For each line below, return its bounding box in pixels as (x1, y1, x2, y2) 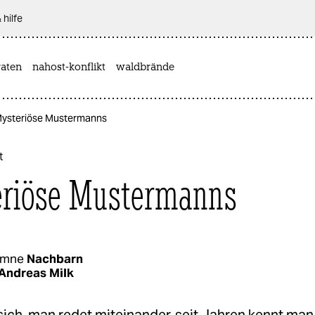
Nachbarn (27, 250, 83, 266)
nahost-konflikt (32, 62, 105, 73)
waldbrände (116, 62, 174, 73)
